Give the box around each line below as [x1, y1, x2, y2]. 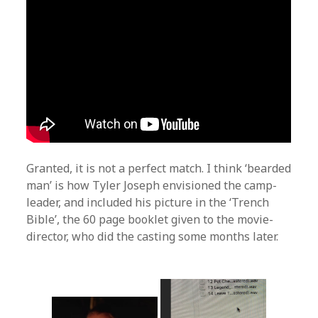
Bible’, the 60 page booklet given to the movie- [26, 211, 274, 227]
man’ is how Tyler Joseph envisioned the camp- [26, 177, 278, 193]
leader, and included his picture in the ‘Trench [26, 194, 270, 210]
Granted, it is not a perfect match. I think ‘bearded [26, 160, 292, 176]
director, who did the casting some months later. [26, 228, 279, 244]
